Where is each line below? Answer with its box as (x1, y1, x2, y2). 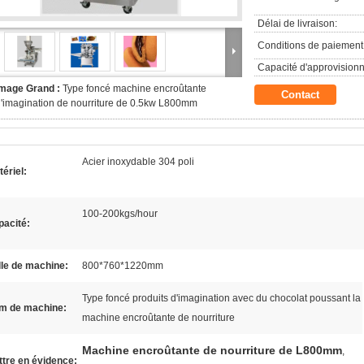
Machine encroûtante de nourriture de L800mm (82, 344, 342, 357)
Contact (281, 89, 319, 101)
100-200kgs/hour (82, 208, 158, 219)
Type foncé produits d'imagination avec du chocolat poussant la (82, 292, 361, 304)
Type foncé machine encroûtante (63, 83, 206, 94)
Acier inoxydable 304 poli (82, 156, 194, 167)
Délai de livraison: (258, 18, 337, 29)
